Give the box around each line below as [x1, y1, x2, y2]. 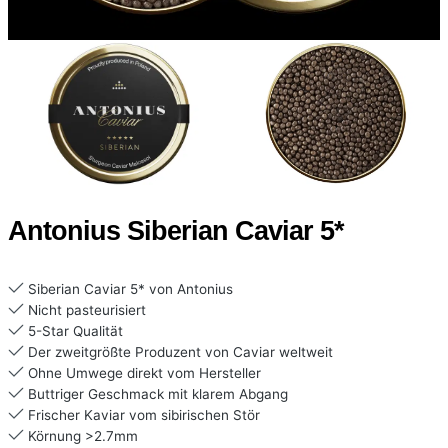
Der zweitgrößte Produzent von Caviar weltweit [24, 344, 333, 361]
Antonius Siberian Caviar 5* [8, 216, 344, 247]
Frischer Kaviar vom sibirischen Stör [24, 407, 260, 424]
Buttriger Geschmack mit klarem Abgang [24, 386, 288, 403]
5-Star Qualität [24, 323, 123, 340]
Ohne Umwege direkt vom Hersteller [24, 365, 261, 382]
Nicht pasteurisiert [24, 302, 146, 319]
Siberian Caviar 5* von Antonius [24, 281, 233, 298]
